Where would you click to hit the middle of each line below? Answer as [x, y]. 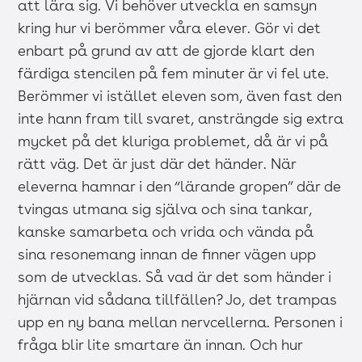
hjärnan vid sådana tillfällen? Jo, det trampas [178, 300]
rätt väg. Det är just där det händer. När [157, 164]
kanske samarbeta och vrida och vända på [166, 232]
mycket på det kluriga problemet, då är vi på [173, 141]
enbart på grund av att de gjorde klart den [166, 51]
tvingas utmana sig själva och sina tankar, [165, 209]
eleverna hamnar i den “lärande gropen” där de [180, 187]
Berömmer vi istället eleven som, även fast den [180, 96]
